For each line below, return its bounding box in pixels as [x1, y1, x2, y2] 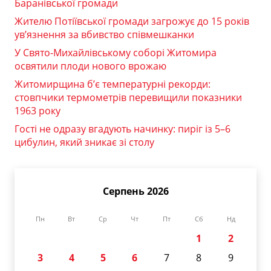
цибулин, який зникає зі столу [15, 135, 154, 149]
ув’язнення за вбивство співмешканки [15, 27, 194, 41]
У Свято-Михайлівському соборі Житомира [15, 45, 217, 59]
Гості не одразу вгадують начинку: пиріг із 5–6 [15, 122, 230, 135]
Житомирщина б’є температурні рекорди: [15, 77, 211, 91]
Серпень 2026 [102, 184, 169, 198]
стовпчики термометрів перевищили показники [15, 90, 242, 104]
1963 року [15, 103, 60, 117]
